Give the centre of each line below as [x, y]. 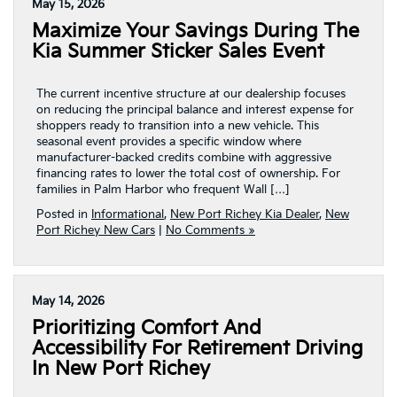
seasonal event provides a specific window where [169, 142]
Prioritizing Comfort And [147, 328]
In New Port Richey [121, 369]
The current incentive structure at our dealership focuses [191, 94]
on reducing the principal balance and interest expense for [195, 110]
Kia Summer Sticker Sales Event [178, 52]
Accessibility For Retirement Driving [198, 349]
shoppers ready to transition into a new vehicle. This [178, 126]
